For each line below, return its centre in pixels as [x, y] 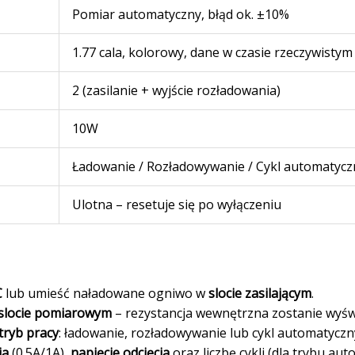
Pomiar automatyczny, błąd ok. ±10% [180, 14]
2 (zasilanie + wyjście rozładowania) [176, 90]
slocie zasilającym [260, 293]
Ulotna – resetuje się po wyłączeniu [176, 204]
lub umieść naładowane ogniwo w [105, 293]
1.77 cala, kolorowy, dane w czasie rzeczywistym [212, 52]
